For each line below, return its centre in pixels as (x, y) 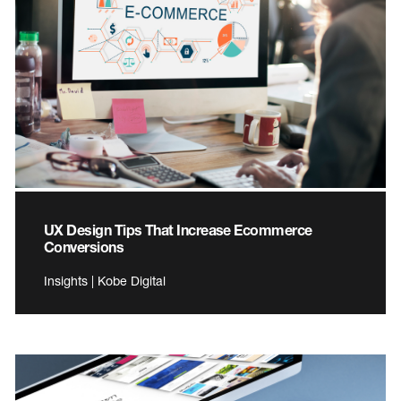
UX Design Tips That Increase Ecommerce (178, 230)
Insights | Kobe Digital (105, 281)
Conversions (84, 247)
